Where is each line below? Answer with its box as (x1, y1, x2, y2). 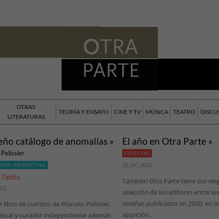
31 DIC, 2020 (122, 162, 152, 169)
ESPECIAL (124, 150, 150, 156)
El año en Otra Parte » (122, 135, 213, 147)
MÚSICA (146, 108, 168, 116)
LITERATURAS (7, 113, 45, 121)
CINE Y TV (114, 108, 141, 116)
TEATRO (173, 108, 196, 116)
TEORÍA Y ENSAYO (59, 108, 109, 116)
